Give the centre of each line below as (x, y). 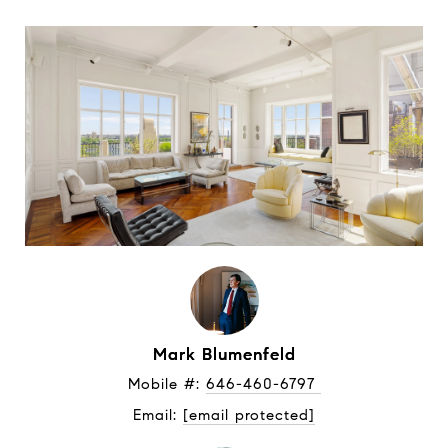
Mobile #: (166, 384)
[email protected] (249, 415)
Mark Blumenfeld (224, 354)
